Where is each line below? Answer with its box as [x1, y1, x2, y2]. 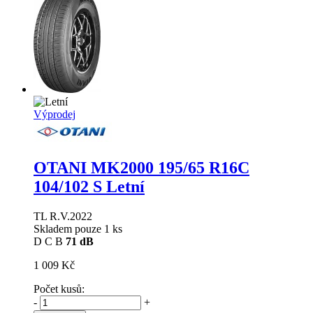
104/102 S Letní [34, 177, 145, 196]
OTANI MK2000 [34, 159, 158, 177]
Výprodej [34, 108, 75, 121]
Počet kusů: [34, 283, 85, 296]
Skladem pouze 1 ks [34, 223, 122, 235]
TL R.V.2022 [34, 210, 92, 223]
